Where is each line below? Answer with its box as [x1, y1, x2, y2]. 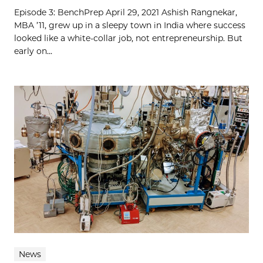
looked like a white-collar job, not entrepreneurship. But [14, 33, 242, 44]
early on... [14, 46, 52, 57]
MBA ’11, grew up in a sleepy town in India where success [14, 20, 245, 31]
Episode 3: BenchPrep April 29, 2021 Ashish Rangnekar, [14, 7, 237, 18]
